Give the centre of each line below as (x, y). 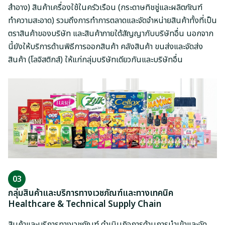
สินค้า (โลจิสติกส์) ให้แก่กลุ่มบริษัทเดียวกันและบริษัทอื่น (95, 60)
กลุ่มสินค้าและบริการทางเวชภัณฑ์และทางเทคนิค (91, 194)
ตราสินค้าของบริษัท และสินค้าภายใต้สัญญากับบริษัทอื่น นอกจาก (111, 33)
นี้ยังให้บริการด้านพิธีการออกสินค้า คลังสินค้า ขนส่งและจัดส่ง (105, 46)
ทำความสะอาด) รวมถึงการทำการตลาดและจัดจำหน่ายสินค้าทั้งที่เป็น (113, 20)
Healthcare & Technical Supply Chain (85, 205)
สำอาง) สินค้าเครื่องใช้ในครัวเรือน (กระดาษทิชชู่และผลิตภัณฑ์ (105, 7)
